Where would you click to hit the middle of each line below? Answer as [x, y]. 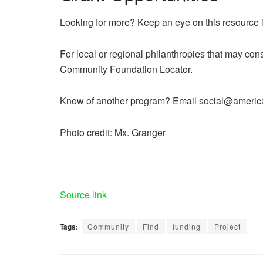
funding [187, 227]
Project [227, 227]
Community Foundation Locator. [126, 69]
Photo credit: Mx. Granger [113, 133]
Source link [83, 195]
